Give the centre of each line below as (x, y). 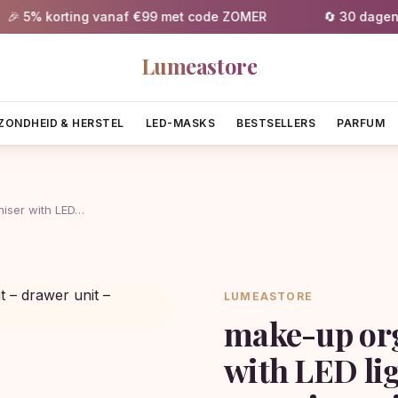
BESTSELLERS (276, 123)
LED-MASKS (180, 123)
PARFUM (361, 123)
